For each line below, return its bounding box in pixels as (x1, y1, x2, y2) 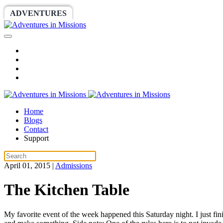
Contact (24, 125, 48, 133)
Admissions (55, 161, 92, 170)
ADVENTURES (10, 9, 67, 17)
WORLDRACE (81, 9, 135, 17)
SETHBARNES (149, 9, 204, 17)
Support (24, 134, 49, 142)
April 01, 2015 (4, 161, 50, 170)
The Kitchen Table (4, 181, 129, 199)
